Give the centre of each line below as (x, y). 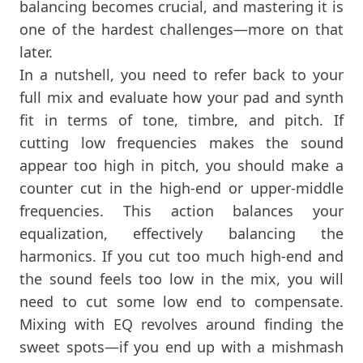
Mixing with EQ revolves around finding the (181, 324)
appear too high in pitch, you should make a (181, 165)
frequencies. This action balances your (181, 210)
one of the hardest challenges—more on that (181, 29)
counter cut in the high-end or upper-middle (181, 188)
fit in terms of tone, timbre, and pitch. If (181, 120)
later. (36, 51)
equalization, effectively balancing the (181, 233)
